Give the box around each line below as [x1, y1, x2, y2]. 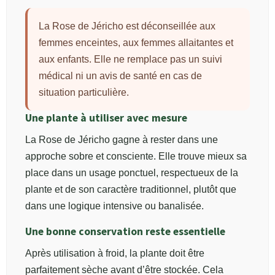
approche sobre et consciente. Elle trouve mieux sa [25, 150, 247, 161]
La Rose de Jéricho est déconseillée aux [39, 20, 215, 31]
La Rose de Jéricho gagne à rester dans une [25, 134, 218, 145]
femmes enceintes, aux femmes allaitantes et [39, 37, 233, 48]
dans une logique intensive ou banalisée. [25, 200, 204, 211]
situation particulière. [39, 87, 129, 98]
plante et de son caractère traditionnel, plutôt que [25, 184, 236, 195]
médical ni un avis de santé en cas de [39, 70, 202, 81]
